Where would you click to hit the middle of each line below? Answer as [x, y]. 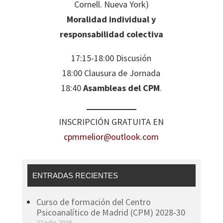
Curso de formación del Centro [93, 202]
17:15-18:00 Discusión [111, 58]
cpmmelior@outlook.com [111, 136]
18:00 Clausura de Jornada [111, 73]
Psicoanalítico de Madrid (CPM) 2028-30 [111, 212]
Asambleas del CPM [121, 88]
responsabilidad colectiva [111, 34]
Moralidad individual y [111, 19]
